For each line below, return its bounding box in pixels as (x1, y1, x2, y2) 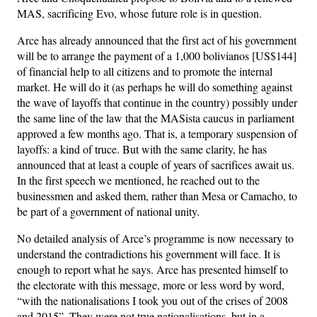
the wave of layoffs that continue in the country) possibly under (17, 94, 297, 110)
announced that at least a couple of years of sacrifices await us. (17, 156, 294, 172)
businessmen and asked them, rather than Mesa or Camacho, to (17, 188, 297, 203)
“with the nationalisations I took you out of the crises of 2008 (17, 292, 288, 308)
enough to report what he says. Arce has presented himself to (17, 261, 288, 277)
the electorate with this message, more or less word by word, (17, 277, 284, 292)
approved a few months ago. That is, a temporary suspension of (17, 125, 297, 141)
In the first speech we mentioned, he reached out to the (17, 172, 260, 188)
